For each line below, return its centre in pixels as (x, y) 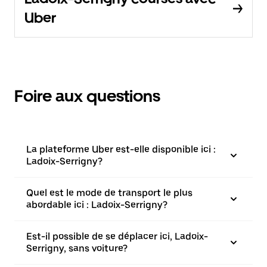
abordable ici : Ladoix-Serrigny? (97, 205)
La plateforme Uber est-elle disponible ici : (121, 150)
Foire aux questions (87, 96)
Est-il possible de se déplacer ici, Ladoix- (117, 237)
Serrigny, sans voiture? (77, 249)
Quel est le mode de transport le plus (109, 193)
